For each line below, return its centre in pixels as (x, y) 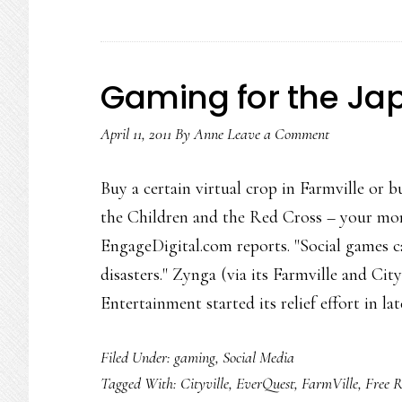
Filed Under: (137, 357)
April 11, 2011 (136, 134)
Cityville (205, 383)
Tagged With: (140, 383)
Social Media (258, 357)
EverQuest (265, 383)
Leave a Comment (278, 134)
